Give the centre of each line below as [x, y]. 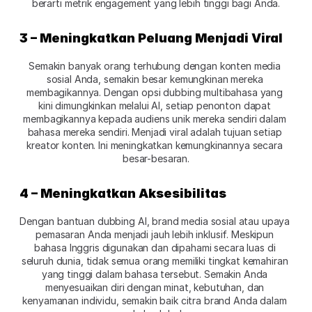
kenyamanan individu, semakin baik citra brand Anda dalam [155, 300]
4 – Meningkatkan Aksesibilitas [124, 193]
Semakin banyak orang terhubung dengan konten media [155, 65]
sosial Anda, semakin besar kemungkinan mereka [155, 79]
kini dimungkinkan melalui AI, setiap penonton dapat [155, 105]
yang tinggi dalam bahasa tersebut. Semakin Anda [155, 274]
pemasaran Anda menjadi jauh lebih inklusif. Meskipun [155, 234]
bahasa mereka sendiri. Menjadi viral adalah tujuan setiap [155, 132]
